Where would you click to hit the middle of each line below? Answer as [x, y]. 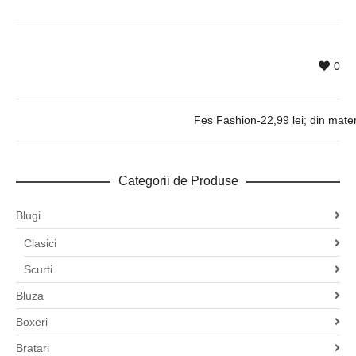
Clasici [40, 244]
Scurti [38, 270]
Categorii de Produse [178, 181]
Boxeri [32, 322]
